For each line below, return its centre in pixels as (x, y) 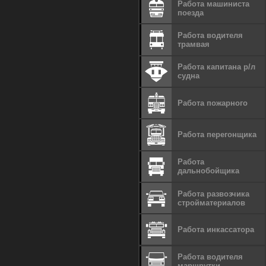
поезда (191, 12)
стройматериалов (212, 202)
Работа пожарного (213, 103)
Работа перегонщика (217, 135)
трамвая (194, 45)
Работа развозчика (214, 194)
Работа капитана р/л (217, 67)
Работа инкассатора (216, 230)
